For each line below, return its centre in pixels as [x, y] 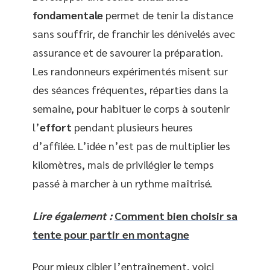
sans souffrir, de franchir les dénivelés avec [134, 33]
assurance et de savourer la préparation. [128, 52]
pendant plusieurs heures [132, 127]
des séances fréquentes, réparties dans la [130, 89]
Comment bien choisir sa [176, 215]
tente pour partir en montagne [111, 234]
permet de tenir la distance [168, 15]
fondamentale [68, 15]
